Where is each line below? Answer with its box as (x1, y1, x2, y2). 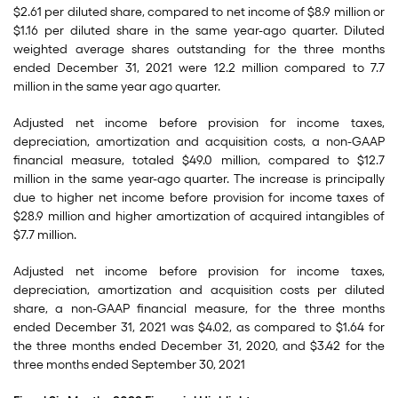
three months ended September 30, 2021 (13, 357, 245, 372)
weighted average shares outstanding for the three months (13, 42, 385, 57)
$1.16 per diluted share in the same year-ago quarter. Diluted (13, 23, 385, 38)
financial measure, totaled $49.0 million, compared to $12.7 (13, 153, 385, 168)
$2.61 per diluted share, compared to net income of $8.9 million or (13, 4, 385, 20)
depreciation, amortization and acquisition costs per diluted (13, 283, 385, 298)
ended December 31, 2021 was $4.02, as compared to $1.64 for (13, 320, 385, 335)
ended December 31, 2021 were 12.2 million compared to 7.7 (13, 60, 385, 76)
